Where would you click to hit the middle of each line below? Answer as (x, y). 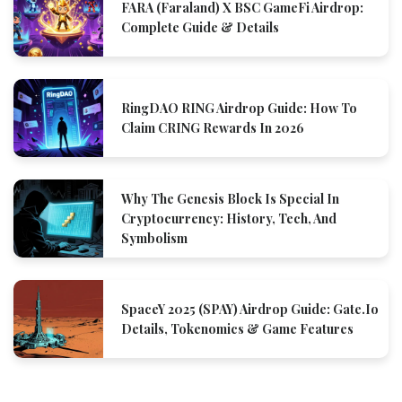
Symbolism (154, 238)
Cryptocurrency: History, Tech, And (229, 218)
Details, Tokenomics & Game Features (237, 328)
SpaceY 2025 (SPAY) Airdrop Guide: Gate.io (250, 309)
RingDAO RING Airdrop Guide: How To (239, 108)
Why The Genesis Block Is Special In (230, 198)
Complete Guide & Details (200, 27)
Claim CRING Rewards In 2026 (213, 127)
